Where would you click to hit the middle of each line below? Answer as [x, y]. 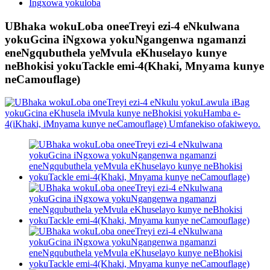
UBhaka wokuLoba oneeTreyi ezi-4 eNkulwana [122, 26]
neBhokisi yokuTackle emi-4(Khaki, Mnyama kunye [134, 66]
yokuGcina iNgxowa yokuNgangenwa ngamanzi [125, 39]
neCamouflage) [42, 79]
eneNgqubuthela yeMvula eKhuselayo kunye [116, 52]
